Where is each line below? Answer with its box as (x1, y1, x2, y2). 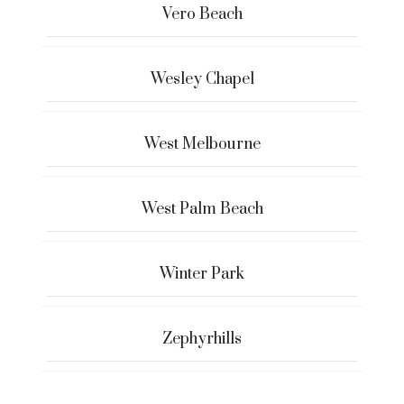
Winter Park (160, 263, 244, 284)
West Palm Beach (141, 198, 263, 219)
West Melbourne (143, 133, 261, 154)
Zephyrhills (162, 328, 242, 349)
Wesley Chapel (150, 69, 254, 89)
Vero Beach (161, 4, 243, 24)
